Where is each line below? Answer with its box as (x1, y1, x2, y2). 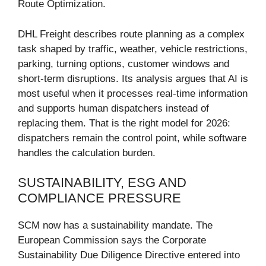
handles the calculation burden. (18, 147, 156, 159)
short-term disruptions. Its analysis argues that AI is (18, 72, 248, 84)
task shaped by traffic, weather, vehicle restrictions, (18, 43, 248, 55)
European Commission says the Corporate (18, 235, 206, 246)
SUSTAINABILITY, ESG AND (18, 175, 186, 191)
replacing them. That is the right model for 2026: (18, 117, 230, 129)
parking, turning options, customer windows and (18, 58, 229, 69)
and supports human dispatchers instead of (18, 102, 209, 114)
